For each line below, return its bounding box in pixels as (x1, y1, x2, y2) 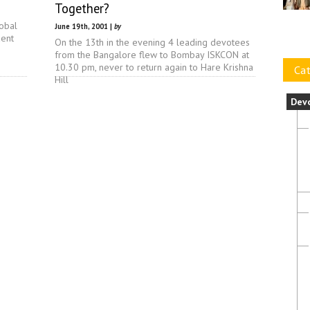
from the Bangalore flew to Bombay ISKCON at (55, 48, 249, 61)
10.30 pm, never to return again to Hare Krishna (55, 61, 253, 73)
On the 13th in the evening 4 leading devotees (55, 36, 250, 48)
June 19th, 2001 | (55, 21, 114, 31)
